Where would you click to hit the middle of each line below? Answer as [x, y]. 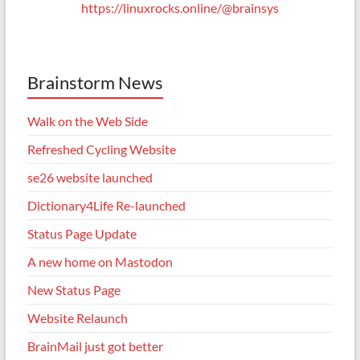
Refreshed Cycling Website [101, 149]
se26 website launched [90, 177]
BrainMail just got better [95, 346]
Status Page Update [82, 233]
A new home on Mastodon [100, 262]
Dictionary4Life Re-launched [106, 205]
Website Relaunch [77, 318]
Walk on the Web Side [87, 121]
